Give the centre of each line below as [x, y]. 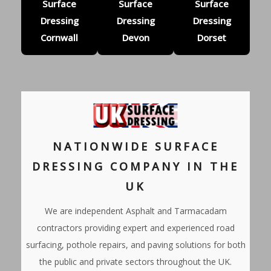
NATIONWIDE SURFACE [135, 146]
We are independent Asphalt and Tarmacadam [135, 211]
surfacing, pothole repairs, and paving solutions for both [135, 244]
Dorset [212, 38]
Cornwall [59, 38]
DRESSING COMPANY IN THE [135, 166]
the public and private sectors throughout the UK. [135, 261]
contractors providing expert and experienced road [135, 227]
